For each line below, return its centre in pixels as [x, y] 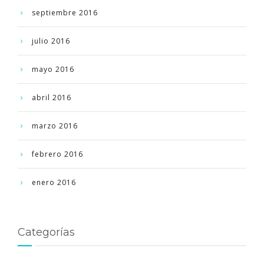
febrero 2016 [57, 154]
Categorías [46, 232]
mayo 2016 [53, 69]
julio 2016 [51, 41]
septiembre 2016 [65, 12]
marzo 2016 [55, 126]
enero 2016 [54, 182]
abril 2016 [52, 97]
